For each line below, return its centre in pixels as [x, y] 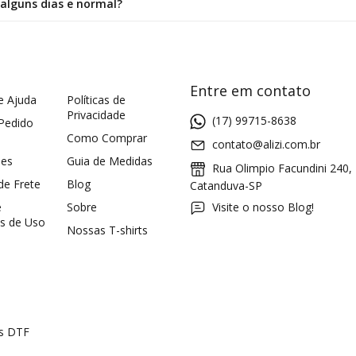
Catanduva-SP [226, 186]
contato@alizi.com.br [266, 144]
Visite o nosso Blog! [263, 207]
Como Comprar [107, 137]
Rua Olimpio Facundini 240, [281, 168]
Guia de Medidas [110, 161]
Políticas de [96, 99]
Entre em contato [250, 90]
